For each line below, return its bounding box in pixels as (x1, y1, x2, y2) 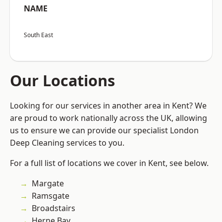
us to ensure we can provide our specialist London (10, 125, 199, 136)
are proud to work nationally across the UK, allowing (10, 112, 207, 124)
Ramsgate (32, 190, 69, 202)
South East (24, 31, 53, 40)
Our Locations (10, 70, 115, 91)
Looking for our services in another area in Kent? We (10, 100, 207, 111)
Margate (32, 178, 64, 189)
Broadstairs (32, 203, 75, 214)
